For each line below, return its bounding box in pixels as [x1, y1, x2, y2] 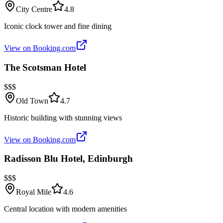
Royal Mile [16, 188, 51, 197]
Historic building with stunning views [4, 113, 122, 122]
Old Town [16, 96, 48, 105]
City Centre [16, 5, 52, 14]
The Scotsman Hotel [4, 62, 86, 73]
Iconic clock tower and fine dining [4, 22, 111, 31]
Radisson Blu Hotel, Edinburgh [4, 153, 133, 164]
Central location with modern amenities [4, 205, 127, 214]
